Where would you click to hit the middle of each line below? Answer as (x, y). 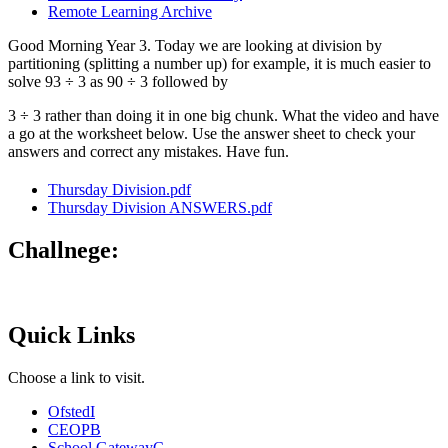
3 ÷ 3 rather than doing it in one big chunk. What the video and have (223, 116)
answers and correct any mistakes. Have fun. (152, 152)
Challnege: (63, 250)
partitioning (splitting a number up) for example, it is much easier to (219, 64)
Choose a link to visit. (76, 377)
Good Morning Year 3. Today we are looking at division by (195, 46)
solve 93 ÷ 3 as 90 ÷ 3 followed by (118, 82)
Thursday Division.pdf (119, 190)
